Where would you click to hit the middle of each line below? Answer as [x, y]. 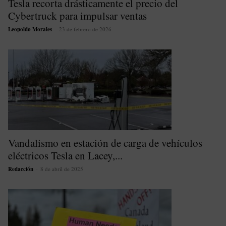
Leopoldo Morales [30, 30]
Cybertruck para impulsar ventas [77, 16]
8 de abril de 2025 [62, 169]
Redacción [21, 169]
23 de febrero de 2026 [85, 29]
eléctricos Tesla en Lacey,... [65, 156]
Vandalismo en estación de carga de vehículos [105, 143]
